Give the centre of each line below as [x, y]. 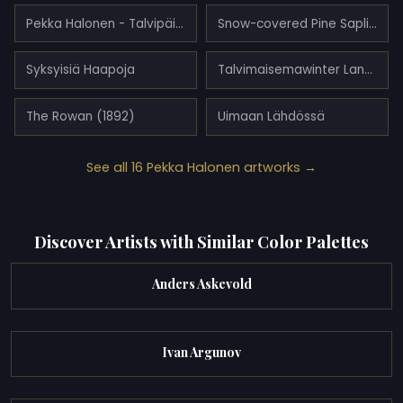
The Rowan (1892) [81, 117]
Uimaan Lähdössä [271, 117]
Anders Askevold [201, 284]
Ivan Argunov [201, 352]
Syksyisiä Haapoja [81, 70]
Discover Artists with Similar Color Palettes [201, 241]
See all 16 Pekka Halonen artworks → [201, 167]
